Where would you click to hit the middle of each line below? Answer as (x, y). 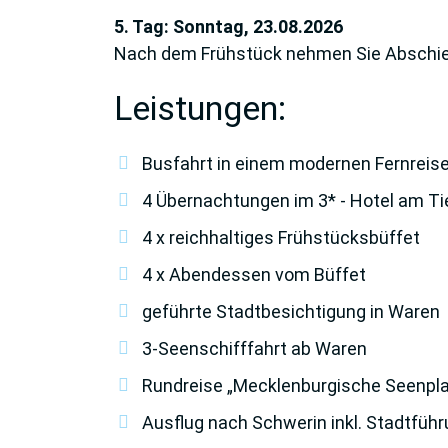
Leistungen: (200, 107)
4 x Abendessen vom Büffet (254, 274)
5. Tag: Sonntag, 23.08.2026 (228, 26)
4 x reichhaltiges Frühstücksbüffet (281, 237)
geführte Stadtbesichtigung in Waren (291, 311)
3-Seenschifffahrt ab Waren (254, 348)
